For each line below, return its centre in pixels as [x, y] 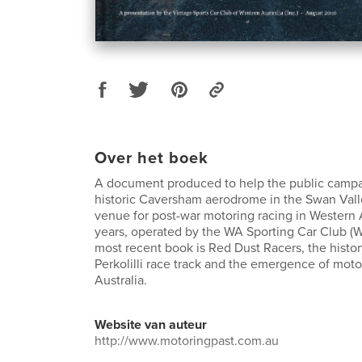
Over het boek [152, 158]
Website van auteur [151, 324]
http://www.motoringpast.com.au [187, 341]
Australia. [121, 280]
